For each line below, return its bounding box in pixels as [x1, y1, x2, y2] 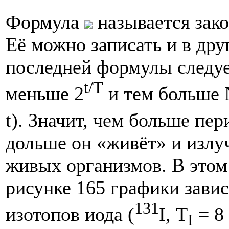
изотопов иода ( [6, 203, 134, 225]
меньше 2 [6, 83, 84, 105]
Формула [6, 11, 84, 33]
